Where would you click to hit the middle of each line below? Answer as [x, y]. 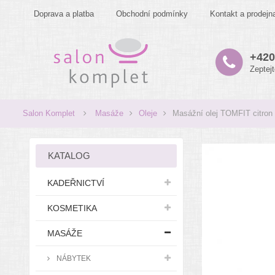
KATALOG [69, 156]
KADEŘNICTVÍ [76, 183]
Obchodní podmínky [152, 14]
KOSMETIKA [72, 208]
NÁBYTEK [73, 258]
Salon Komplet [49, 113]
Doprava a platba [64, 14]
